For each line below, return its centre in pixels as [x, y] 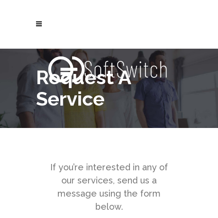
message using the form [109, 194]
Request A [83, 77]
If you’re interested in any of [109, 167]
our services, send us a [109, 181]
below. [109, 207]
